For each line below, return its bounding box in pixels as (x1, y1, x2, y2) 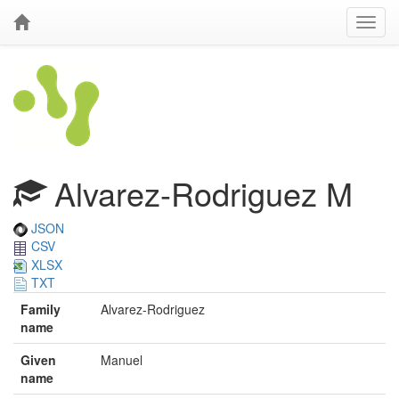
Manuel (101, 351, 142, 370)
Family (20, 300, 61, 319)
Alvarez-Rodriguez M (45, 170, 353, 216)
